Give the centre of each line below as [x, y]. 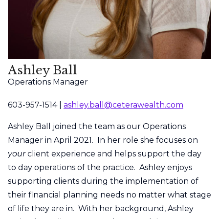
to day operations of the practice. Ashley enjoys [100, 167]
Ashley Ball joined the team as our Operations [97, 126]
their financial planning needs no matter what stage [109, 195]
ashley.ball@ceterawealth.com [123, 105]
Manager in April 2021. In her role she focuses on [103, 140]
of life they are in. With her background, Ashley [101, 208]
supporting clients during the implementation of [103, 181]
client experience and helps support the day [113, 153]
